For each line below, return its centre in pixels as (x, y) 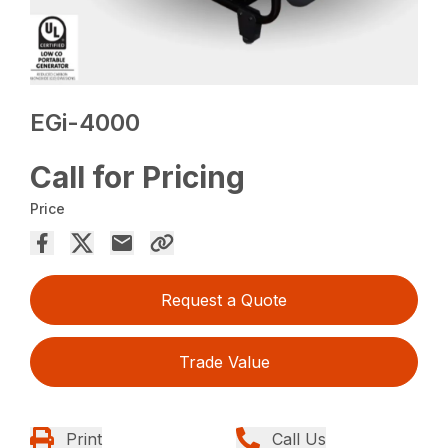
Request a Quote (224, 300)
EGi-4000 (85, 123)
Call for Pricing (138, 177)
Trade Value (224, 362)
